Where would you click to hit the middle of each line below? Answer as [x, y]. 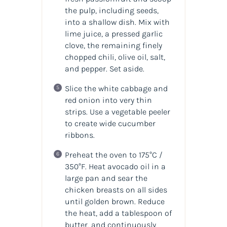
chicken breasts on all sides [116, 190]
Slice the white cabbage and [116, 88]
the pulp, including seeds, [111, 10]
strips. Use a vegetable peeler [117, 111]
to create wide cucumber [110, 123]
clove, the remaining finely [113, 45]
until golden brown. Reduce [115, 201]
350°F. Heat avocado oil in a [115, 166]
